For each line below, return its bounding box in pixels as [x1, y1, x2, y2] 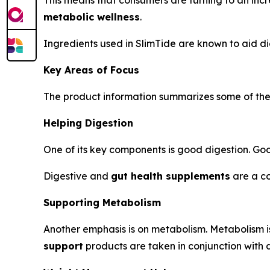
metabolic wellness [43, 11, 140, 24]
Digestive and [43, 170, 111, 183]
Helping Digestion [43, 117, 133, 130]
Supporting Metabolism [43, 196, 161, 209]
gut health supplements [111, 170, 230, 183]
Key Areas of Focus [43, 64, 139, 77]
